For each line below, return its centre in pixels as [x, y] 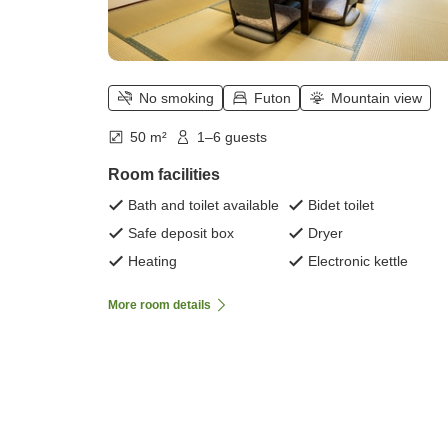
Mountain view [376, 98]
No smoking [176, 98]
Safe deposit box [181, 233]
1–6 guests [232, 137]
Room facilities [164, 175]
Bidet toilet [341, 205]
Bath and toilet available [203, 205]
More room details [159, 305]
